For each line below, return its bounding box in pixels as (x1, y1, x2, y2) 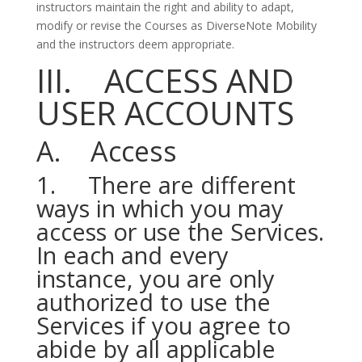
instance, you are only (36, 263, 275, 294)
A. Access (36, 133, 177, 170)
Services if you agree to (36, 309, 291, 341)
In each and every (36, 239, 229, 271)
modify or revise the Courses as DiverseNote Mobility (36, 18, 317, 33)
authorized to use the (36, 286, 271, 318)
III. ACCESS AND (36, 58, 294, 103)
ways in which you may (36, 192, 284, 224)
